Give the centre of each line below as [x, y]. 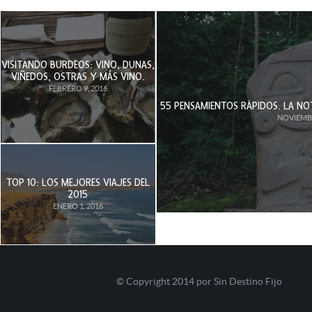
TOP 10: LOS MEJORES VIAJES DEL [78, 183]
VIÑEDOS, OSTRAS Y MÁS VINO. [78, 77]
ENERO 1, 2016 [78, 206]
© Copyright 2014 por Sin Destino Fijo [199, 282]
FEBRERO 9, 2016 [78, 89]
